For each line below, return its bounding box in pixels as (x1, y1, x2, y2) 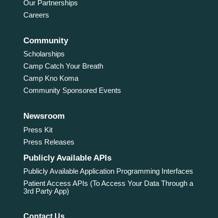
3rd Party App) (23, 186, 69, 195)
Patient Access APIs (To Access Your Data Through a (23, 179, 193, 187)
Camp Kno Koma (23, 74, 78, 83)
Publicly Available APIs (23, 153, 111, 163)
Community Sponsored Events (23, 86, 121, 95)
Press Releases (23, 137, 74, 146)
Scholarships (23, 50, 65, 58)
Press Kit (23, 125, 53, 134)
